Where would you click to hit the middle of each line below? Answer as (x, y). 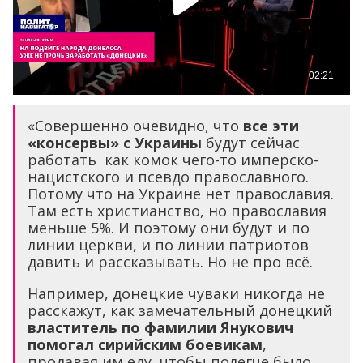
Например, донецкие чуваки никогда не (176, 294)
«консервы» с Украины (115, 143)
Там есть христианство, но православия (177, 211)
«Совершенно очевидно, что (135, 126)
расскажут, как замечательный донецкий (180, 311)
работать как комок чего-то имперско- (173, 160)
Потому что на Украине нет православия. (181, 194)
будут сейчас (251, 143)
